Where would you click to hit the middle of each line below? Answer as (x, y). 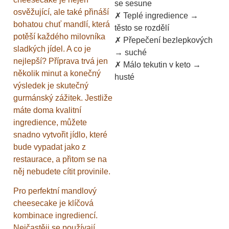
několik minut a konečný (57, 73)
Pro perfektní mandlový (55, 191)
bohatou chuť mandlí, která (62, 24)
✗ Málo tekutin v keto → (158, 65)
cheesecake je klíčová (53, 203)
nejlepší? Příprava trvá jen (61, 61)
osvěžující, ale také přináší (61, 12)
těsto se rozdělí (142, 28)
